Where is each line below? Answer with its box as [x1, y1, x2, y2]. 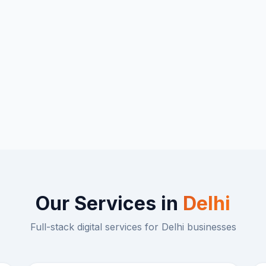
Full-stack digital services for [30, 220, 161, 233]
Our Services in [36, 191, 183, 215]
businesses [183, 220, 236, 233]
